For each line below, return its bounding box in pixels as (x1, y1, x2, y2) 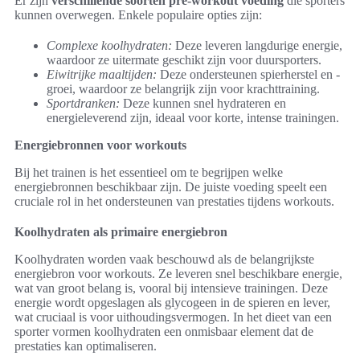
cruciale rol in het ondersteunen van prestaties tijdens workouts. (14, 194, 334, 209)
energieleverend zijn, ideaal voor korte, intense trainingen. (47, 111, 339, 125)
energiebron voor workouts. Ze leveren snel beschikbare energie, (14, 267, 342, 281)
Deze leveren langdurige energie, (172, 39, 342, 53)
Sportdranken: (47, 96, 120, 111)
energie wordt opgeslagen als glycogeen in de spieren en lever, (14, 296, 330, 310)
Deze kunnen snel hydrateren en (120, 96, 286, 111)
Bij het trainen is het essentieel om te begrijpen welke (14, 166, 283, 180)
